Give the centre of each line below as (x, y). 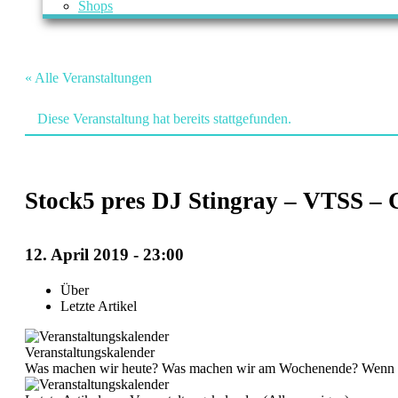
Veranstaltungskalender (90, 352)
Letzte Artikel (99, 306)
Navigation (64, 306)
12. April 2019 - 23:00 (104, 254)
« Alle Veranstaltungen (88, 78)
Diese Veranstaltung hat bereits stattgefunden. (164, 119)
